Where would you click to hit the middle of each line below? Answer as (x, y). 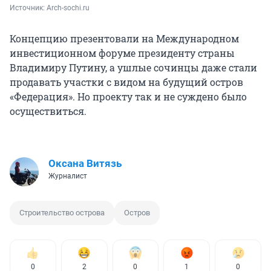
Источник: (28, 8)
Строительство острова (62, 213)
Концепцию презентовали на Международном (124, 38)
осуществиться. (48, 111)
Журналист (68, 176)
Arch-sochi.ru (68, 8)
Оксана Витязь (85, 163)
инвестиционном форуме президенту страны (122, 53)
